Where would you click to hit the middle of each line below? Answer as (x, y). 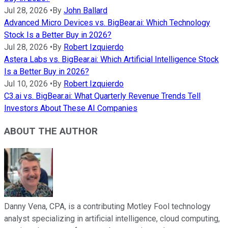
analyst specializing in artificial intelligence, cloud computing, (112, 218)
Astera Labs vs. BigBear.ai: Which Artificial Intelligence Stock (111, 60)
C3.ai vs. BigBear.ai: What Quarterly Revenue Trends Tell (102, 96)
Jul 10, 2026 (26, 84)
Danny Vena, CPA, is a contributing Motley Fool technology (107, 206)
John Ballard (85, 11)
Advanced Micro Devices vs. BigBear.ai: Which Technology (107, 23)
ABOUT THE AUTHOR (51, 132)
